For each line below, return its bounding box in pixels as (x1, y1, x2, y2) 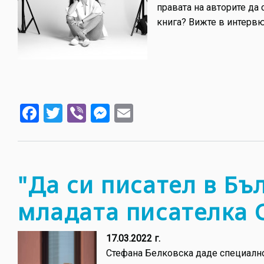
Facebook (39, 100, 117, 123)
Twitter (62, 100, 120, 123)
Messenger (110, 100, 201, 123)
